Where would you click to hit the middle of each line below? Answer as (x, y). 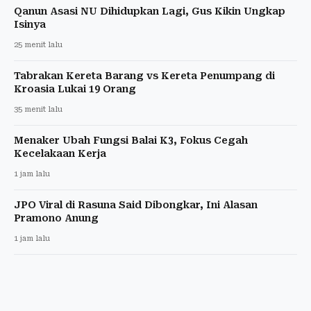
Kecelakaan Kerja (60, 153)
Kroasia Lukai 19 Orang (75, 89)
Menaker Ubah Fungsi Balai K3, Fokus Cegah (131, 140)
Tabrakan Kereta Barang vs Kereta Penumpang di (144, 75)
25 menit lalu (38, 44)
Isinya (30, 24)
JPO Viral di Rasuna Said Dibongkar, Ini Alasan (136, 204)
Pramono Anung (56, 218)
